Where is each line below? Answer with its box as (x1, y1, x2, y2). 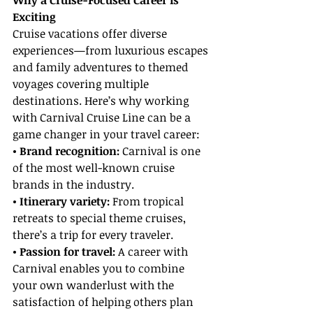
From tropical (110, 194, 187, 210)
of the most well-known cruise (13, 160, 177, 176)
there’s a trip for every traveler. (13, 227, 173, 243)
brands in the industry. (13, 177, 134, 193)
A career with (115, 244, 191, 260)
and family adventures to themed (13, 59, 191, 75)
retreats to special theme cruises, (13, 210, 189, 226)
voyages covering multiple (13, 76, 152, 92)
